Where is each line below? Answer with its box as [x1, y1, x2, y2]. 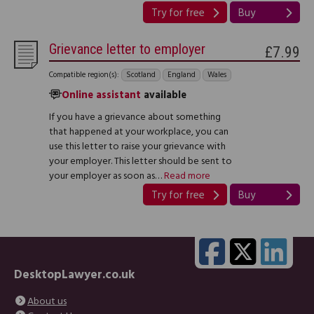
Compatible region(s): [49, 69, 119, 82]
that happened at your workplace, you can [49, 124, 228, 141]
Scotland [126, 69, 156, 82]
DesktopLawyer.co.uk [14, 266, 135, 285]
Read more [164, 168, 210, 185]
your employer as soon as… [49, 168, 164, 185]
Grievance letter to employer [49, 41, 205, 58]
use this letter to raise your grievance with [49, 139, 226, 156]
